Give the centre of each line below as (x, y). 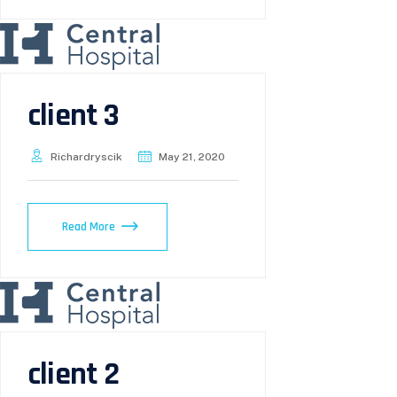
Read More (89, 227)
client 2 (74, 374)
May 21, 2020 (192, 157)
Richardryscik (86, 157)
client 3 (74, 116)
